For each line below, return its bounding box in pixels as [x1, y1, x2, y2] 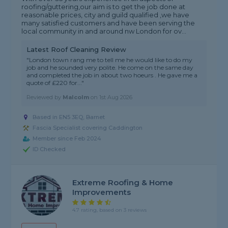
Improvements [72, 187, 131, 197]
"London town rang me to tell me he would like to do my [26, 56, 193, 64]
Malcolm [63, 94, 90, 101]
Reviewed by [26, 94, 63, 101]
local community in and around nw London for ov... [21, 27, 187, 36]
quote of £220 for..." [26, 79, 84, 87]
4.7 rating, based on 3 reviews [72, 207, 147, 214]
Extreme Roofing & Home [72, 178, 174, 188]
